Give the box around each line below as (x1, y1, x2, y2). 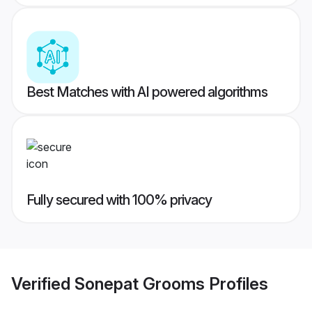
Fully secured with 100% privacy (26, 192, 212, 209)
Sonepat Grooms (75, 273, 205, 294)
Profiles (205, 273, 268, 294)
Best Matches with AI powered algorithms (26, 84, 267, 101)
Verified (11, 273, 75, 294)
